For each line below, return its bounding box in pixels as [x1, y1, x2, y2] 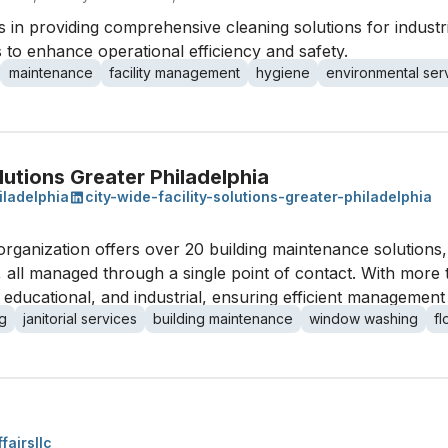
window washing [309, 310, 418, 327]
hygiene [256, 64, 310, 81]
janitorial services [23, 310, 137, 327]
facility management [109, 64, 240, 81]
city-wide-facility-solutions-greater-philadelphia [85, 188, 432, 205]
